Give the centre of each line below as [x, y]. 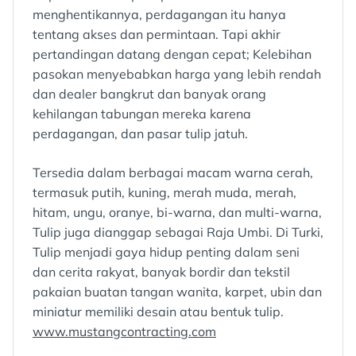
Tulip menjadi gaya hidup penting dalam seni [166, 252]
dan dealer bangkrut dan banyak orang [149, 94]
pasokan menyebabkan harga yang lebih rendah [177, 74]
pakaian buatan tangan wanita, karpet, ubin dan [177, 292]
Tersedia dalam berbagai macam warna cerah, [173, 172]
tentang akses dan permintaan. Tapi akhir [157, 34]
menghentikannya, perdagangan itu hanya [159, 14]
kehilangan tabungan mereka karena [142, 114]
